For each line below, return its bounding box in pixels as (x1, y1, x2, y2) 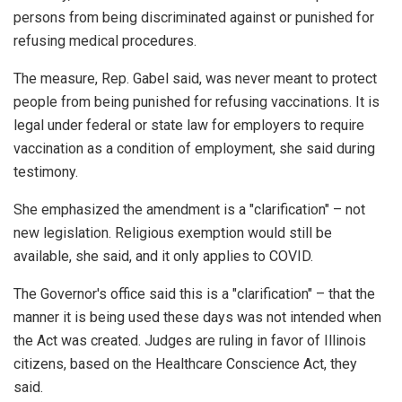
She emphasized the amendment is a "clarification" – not (13, 201, 365, 219)
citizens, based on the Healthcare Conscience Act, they (13, 355, 357, 373)
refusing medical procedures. (13, 32, 200, 50)
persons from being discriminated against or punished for (13, 9, 374, 27)
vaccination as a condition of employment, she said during (13, 140, 375, 158)
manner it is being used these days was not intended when (13, 309, 381, 327)
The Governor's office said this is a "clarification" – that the (13, 285, 375, 303)
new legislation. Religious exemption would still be (13, 224, 332, 242)
